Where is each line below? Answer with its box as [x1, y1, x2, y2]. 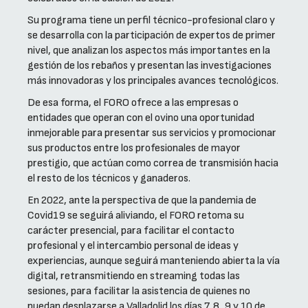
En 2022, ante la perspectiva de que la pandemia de [27, 194, 256, 208]
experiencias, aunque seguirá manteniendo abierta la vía [27, 254, 280, 268]
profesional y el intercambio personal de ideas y [27, 239, 239, 253]
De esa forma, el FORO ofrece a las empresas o [27, 96, 239, 110]
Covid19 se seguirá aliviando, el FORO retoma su [27, 209, 244, 223]
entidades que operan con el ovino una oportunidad [27, 111, 254, 125]
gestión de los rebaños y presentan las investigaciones [27, 59, 272, 73]
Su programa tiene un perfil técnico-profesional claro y [27, 14, 275, 27]
